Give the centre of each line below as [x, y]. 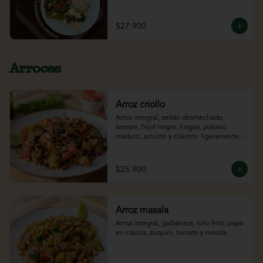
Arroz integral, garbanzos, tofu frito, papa [179, 224]
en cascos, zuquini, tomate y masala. [172, 233]
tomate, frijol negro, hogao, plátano [171, 128]
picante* [129, 146]
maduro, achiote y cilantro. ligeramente [177, 137]
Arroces [35, 68]
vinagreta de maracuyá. [152, 13]
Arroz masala [142, 211]
